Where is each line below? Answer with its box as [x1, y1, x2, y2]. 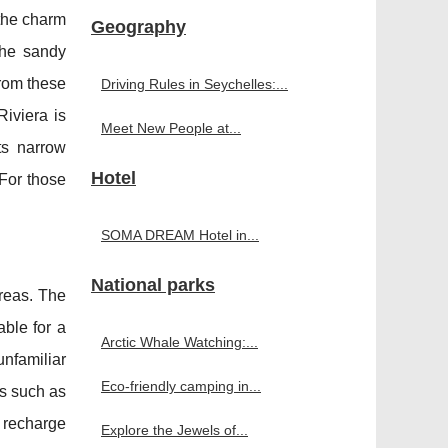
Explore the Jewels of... [101, 422, 248, 438]
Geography [91, 17, 186, 37]
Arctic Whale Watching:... [101, 334, 258, 350]
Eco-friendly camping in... [101, 378, 261, 394]
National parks [91, 275, 215, 295]
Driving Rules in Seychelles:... [101, 76, 288, 92]
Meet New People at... [101, 120, 241, 136]
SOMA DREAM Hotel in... [101, 227, 259, 243]
